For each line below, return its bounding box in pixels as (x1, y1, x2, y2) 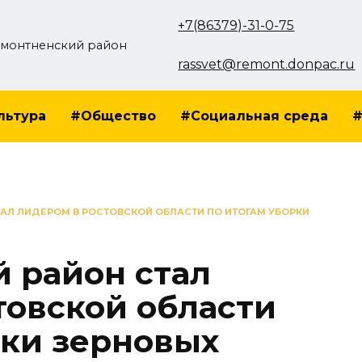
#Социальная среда (180, 108, 328, 124)
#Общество (70, 108, 156, 124)
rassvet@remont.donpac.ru (178, 57, 356, 72)
